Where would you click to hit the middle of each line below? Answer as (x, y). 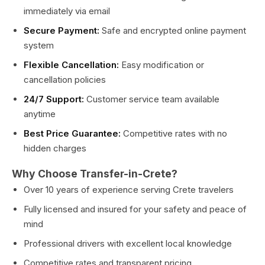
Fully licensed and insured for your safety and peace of (135, 209)
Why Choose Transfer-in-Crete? (95, 174)
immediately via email (67, 11)
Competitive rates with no (174, 133)
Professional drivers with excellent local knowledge (128, 243)
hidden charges (55, 148)
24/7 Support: (54, 99)
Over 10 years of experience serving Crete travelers (129, 190)
